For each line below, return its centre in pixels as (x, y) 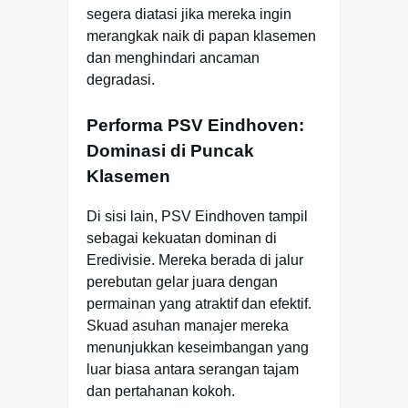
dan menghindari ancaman (173, 57)
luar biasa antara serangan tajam (193, 370)
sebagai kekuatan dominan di (182, 239)
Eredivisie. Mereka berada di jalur (195, 260)
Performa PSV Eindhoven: (195, 125)
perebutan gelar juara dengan (182, 282)
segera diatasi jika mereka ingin (189, 14)
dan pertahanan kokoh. (161, 392)
